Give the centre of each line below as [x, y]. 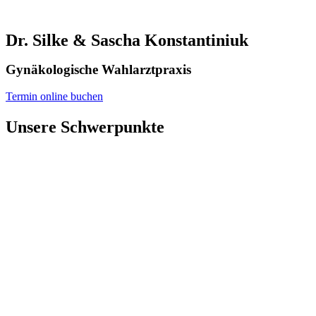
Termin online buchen [54, 97]
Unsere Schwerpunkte [85, 127]
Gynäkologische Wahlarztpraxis [98, 69]
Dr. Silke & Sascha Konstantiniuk [127, 40]
